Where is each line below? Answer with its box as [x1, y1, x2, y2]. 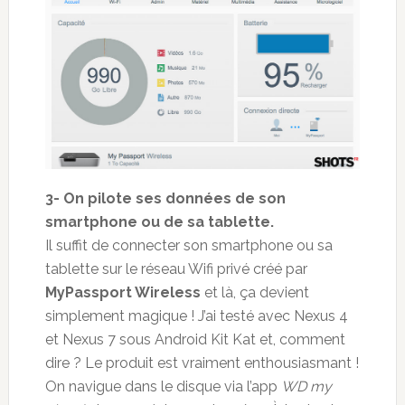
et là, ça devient [200, 283, 309, 301]
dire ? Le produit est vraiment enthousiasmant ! [44, 353, 359, 372]
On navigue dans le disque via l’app [44, 377, 281, 395]
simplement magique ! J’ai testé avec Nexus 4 [44, 306, 348, 325]
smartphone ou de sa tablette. [44, 212, 274, 231]
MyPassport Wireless [44, 283, 201, 301]
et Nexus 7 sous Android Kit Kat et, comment [44, 330, 345, 348]
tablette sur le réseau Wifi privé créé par [44, 259, 307, 278]
